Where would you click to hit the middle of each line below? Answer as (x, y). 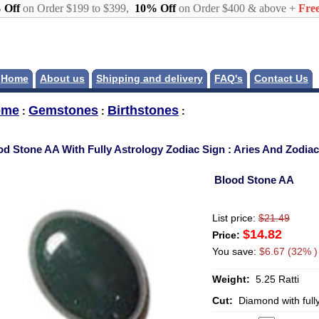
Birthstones (143, 110)
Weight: (232, 280)
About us (62, 79)
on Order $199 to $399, (75, 8)
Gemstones (63, 110)
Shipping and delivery (150, 79)
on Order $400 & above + (237, 8)
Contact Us (281, 79)
